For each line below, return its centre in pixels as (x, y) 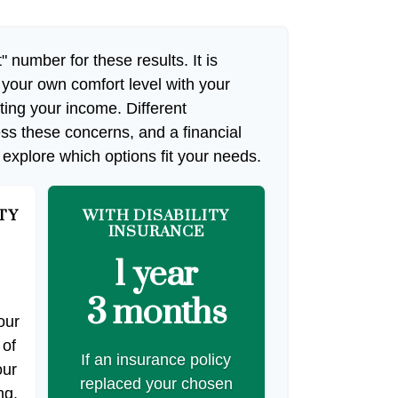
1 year (156, 275)
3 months (156, 314)
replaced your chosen (156, 384)
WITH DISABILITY (156, 216)
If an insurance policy (156, 360)
